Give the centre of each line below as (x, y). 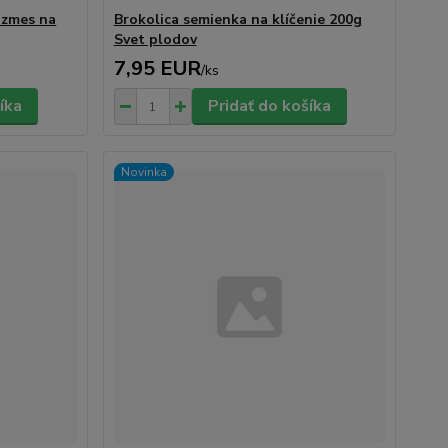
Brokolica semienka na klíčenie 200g (237, 19)
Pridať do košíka (269, 106)
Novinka (143, 172)
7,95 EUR (157, 68)
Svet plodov (155, 39)
